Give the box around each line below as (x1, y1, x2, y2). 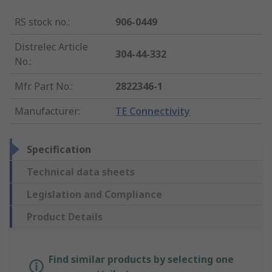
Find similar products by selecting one (49, 253, 234, 267)
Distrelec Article (15, 40, 88, 54)
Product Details (27, 210, 103, 224)
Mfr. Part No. (15, 80, 71, 93)
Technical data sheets (27, 165, 135, 179)
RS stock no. (15, 15, 68, 29)
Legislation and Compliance (27, 188, 162, 202)
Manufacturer (15, 104, 78, 118)
